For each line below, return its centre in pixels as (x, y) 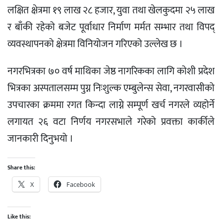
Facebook (81, 184)
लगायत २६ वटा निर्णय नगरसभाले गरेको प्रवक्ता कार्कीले (111, 122)
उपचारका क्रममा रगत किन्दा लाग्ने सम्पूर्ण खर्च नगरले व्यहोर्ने (111, 105)
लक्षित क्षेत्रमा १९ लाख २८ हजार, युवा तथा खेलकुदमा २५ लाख (111, 11)
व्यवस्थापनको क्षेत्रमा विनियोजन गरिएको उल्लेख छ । (95, 44)
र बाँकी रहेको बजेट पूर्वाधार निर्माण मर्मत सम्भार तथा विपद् (111, 28)
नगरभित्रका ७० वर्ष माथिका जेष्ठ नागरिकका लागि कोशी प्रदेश (111, 72)
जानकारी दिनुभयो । (40, 139)
